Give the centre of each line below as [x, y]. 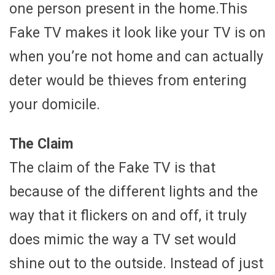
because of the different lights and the [134, 192]
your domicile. [55, 104]
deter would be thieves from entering [128, 80]
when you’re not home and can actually [136, 56]
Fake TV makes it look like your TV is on [137, 33]
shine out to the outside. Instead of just [136, 263]
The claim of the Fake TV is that [112, 168]
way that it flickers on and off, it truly [128, 215]
